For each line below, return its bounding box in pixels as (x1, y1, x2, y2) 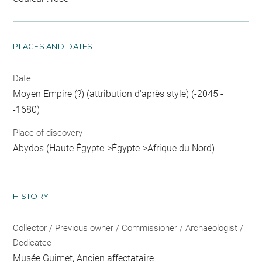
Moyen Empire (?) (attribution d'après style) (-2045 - (13, 88, 224, 99)
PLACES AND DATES (13, 41, 93, 51)
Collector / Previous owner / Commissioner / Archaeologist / (13, 223, 244, 234)
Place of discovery (13, 127, 83, 139)
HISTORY (13, 191, 49, 201)
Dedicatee (13, 237, 52, 249)
